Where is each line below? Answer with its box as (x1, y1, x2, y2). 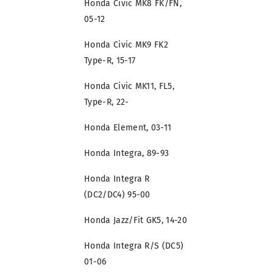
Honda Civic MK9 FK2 (84, 40, 169, 51)
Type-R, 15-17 (84, 55, 136, 66)
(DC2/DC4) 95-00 (84, 190, 151, 200)
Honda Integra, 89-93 (84, 148, 169, 159)
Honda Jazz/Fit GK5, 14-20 (84, 215, 187, 226)
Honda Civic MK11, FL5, (84, 81, 175, 92)
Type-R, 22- (84, 97, 129, 108)
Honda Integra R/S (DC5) (84, 241, 184, 252)
